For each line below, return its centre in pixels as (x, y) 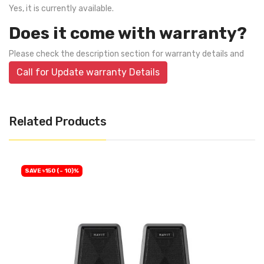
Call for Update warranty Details (88, 72)
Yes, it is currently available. (61, 9)
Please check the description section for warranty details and (126, 54)
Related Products (57, 121)
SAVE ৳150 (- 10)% (52, 171)
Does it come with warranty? (128, 33)
